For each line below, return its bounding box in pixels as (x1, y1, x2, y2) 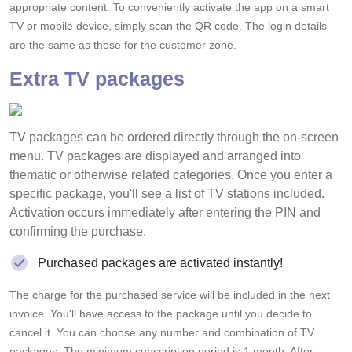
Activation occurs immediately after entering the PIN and (9, 205, 321, 219)
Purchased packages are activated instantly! (38, 255, 283, 269)
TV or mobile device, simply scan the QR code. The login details (9, 19, 327, 32)
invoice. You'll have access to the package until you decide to (9, 306, 312, 320)
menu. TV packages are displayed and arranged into (9, 148, 301, 163)
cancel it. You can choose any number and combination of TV (9, 325, 314, 339)
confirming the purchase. (9, 224, 146, 238)
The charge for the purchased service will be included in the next (9, 288, 330, 301)
